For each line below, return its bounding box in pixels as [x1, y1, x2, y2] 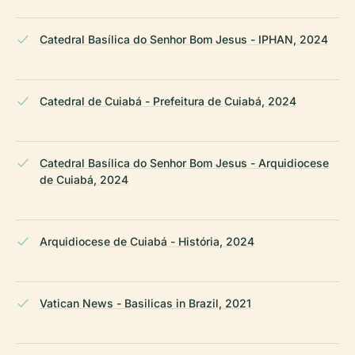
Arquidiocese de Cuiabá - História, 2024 [40, 234, 254, 248]
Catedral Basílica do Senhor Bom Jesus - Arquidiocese [40, 155, 329, 170]
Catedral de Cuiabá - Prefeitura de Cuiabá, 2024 [40, 94, 296, 108]
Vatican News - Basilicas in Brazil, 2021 [40, 296, 251, 310]
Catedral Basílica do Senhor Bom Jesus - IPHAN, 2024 [40, 32, 328, 46]
